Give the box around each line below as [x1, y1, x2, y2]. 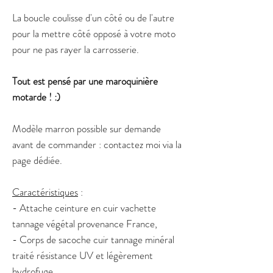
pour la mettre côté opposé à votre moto [12, 26, 175, 41]
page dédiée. [12, 152, 62, 168]
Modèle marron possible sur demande [12, 121, 161, 136]
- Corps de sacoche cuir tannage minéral [12, 232, 174, 247]
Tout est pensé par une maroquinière [12, 73, 158, 88]
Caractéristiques [12, 184, 78, 199]
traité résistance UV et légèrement [12, 247, 153, 263]
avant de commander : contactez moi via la [12, 136, 182, 152]
